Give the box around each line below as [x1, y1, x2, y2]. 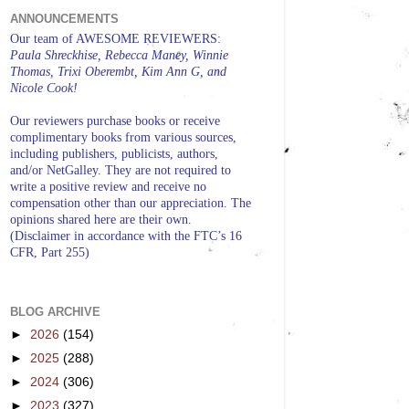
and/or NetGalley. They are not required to [10, 163, 231, 178]
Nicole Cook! [10, 81, 78, 96]
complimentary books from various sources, [10, 131, 236, 145]
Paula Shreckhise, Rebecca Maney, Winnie [10, 48, 228, 63]
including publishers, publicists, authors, [10, 147, 218, 162]
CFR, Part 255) [10, 246, 89, 260]
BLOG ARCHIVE [10, 305, 100, 320]
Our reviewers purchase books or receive [10, 114, 220, 129]
